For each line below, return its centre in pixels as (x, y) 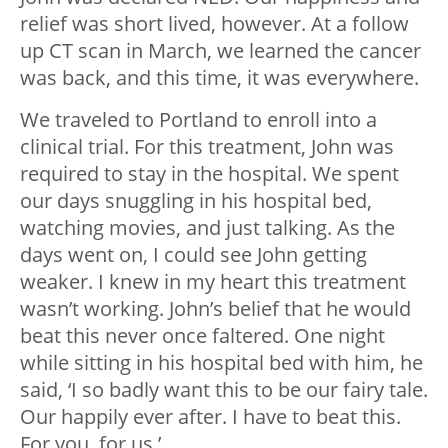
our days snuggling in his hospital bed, (196, 200)
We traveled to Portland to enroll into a (198, 119)
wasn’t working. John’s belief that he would (215, 308)
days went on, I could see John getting (193, 254)
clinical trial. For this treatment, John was (207, 146)
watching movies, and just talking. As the (207, 227)
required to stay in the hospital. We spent (209, 173)
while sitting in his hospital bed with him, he (221, 362)
